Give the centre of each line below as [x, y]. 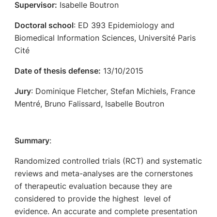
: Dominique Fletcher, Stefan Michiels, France [113, 91]
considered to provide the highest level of [93, 199]
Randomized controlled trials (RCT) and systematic [108, 161]
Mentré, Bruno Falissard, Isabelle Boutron [89, 104]
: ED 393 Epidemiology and [124, 25]
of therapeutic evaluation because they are [93, 186]
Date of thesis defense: [58, 71]
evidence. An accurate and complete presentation [106, 211]
